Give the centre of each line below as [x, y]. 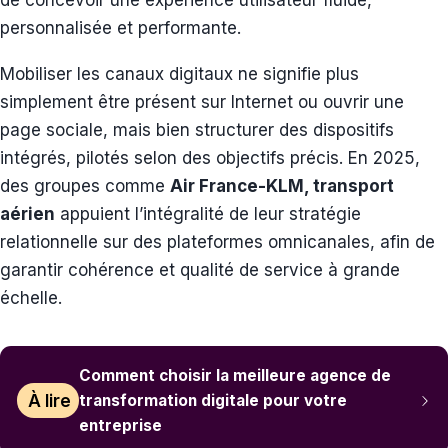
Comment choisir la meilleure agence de [235, 376]
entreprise [121, 426]
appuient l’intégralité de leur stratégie [208, 214]
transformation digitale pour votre [213, 401]
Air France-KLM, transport [282, 186]
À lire [49, 400]
